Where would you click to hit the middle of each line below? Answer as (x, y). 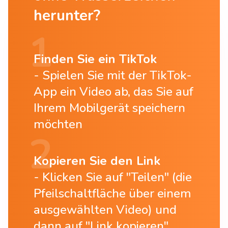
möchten (58, 124)
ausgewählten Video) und (105, 209)
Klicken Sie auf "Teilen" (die (117, 177)
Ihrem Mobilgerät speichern (109, 108)
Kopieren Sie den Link (97, 161)
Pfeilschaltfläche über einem (112, 193)
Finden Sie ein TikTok (95, 59)
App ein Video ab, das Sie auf (113, 91)
